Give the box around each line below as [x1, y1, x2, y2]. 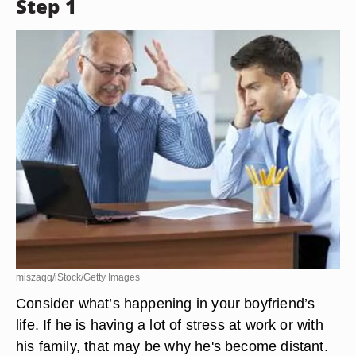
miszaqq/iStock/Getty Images [16, 272, 140, 283]
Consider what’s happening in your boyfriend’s [16, 295, 315, 311]
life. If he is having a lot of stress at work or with [16, 316, 323, 333]
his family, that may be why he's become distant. [16, 338, 328, 354]
